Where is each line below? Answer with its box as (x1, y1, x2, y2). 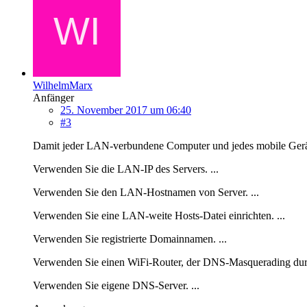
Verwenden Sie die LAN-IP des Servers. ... (33, 162, 219, 175)
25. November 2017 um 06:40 (60, 103, 191, 116)
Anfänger (33, 91, 74, 103)
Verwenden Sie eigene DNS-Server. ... (33, 279, 199, 291)
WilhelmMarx (33, 79, 93, 91)
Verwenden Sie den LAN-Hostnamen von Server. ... (33, 186, 259, 198)
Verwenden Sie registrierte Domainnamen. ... (33, 232, 227, 245)
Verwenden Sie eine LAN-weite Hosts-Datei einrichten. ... (33, 209, 285, 221)
